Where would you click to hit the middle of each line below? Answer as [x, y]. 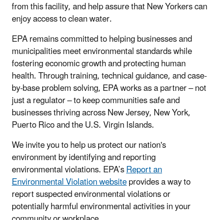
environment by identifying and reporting [84, 157]
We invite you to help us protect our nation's [89, 145]
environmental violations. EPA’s [69, 170]
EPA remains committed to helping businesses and [102, 39]
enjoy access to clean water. [62, 19]
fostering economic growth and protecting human [99, 64]
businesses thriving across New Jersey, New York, [101, 113]
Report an [144, 170]
